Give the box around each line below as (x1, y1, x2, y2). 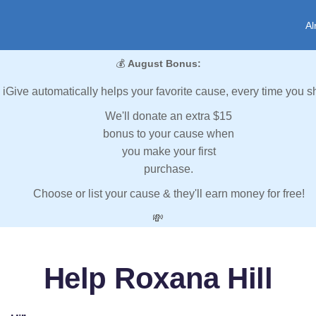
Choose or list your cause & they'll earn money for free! (32, 188, 305, 200)
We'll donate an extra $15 (105, 110, 232, 123)
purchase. (144, 163, 193, 176)
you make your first (121, 145, 216, 158)
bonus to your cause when (103, 128, 234, 140)
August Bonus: (127, 58, 201, 70)
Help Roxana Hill (43, 262, 273, 296)
